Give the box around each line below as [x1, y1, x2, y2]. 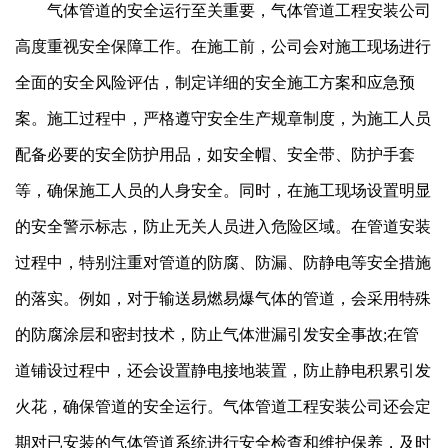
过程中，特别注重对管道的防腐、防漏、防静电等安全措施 [15, 253, 431, 271]
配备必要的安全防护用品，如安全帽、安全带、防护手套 [15, 145, 415, 163]
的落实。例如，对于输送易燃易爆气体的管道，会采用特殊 [15, 289, 431, 307]
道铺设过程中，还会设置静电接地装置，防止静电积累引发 [15, 361, 431, 379]
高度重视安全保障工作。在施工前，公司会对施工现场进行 [15, 37, 431, 55]
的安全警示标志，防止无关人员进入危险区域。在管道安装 [15, 217, 431, 235]
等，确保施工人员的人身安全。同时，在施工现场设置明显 [15, 181, 431, 199]
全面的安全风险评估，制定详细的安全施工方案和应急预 [15, 73, 415, 91]
